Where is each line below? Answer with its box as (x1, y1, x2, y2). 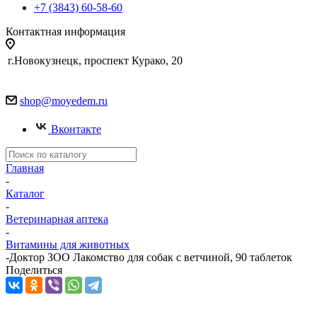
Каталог (6, 188, 45, 200)
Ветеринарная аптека (6, 213, 108, 225)
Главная (6, 162, 44, 174)
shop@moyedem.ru (20, 95, 108, 107)
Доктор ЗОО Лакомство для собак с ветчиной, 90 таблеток (9, 251, 292, 263)
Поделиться (6, 264, 62, 276)
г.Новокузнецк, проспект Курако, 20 (8, 54, 183, 67)
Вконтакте (51, 123, 101, 135)
